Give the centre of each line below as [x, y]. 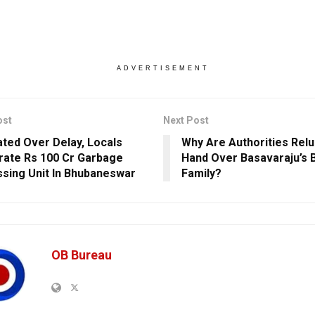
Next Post [186, 120]
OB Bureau [82, 255]
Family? [201, 173]
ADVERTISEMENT [163, 68]
